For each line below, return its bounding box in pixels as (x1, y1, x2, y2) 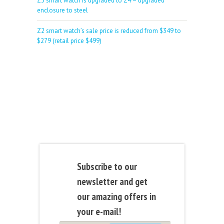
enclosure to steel (37, 5, 88, 14)
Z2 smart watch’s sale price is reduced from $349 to (37, 26, 181, 35)
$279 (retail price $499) (37, 36, 101, 45)
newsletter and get (77, 174, 147, 187)
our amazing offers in (77, 189, 156, 202)
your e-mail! (77, 204, 121, 217)
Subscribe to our (77, 159, 137, 172)
